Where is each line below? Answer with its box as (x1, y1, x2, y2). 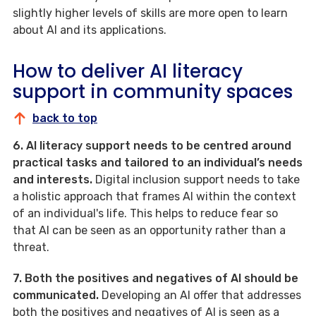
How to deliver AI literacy (13, 59, 243, 85)
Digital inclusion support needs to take (95, 173, 300, 187)
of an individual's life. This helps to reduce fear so (13, 207, 278, 221)
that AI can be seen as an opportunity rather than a (13, 224, 286, 238)
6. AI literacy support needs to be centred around (13, 139, 291, 153)
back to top (32, 111, 97, 126)
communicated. (13, 288, 102, 303)
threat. (13, 241, 49, 255)
